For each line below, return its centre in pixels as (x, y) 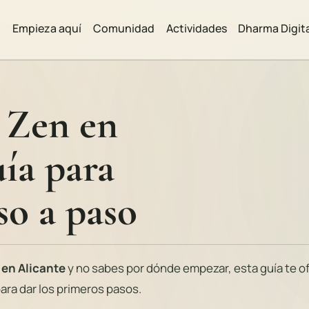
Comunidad (123, 28)
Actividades (196, 28)
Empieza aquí (47, 28)
